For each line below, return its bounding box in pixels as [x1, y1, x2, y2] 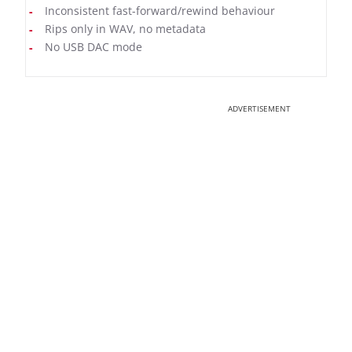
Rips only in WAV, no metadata [45, 21, 206, 37]
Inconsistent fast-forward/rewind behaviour [45, 3, 275, 19]
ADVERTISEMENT [228, 103, 291, 115]
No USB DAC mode [45, 39, 142, 55]
